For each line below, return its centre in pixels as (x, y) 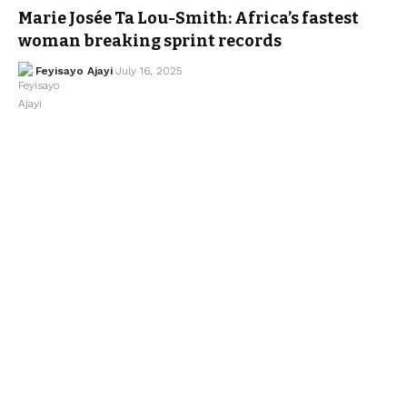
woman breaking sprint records (150, 40)
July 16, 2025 (149, 70)
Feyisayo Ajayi (74, 70)
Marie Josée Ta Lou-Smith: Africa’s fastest (189, 18)
